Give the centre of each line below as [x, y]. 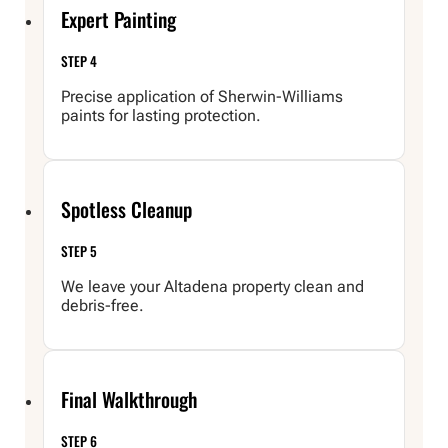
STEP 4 [79, 61]
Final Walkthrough [129, 398]
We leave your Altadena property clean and [213, 287]
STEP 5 [79, 250]
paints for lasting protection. [161, 116]
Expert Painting [119, 19]
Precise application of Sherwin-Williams [202, 97]
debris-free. [103, 306]
